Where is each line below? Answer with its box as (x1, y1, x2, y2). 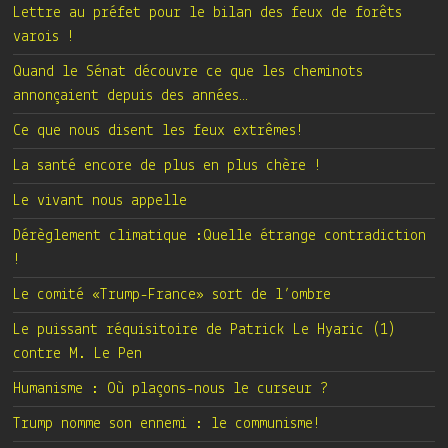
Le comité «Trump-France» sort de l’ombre (13, 287, 332, 303)
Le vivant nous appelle (13, 193, 188, 209)
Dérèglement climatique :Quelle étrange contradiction (13, 228, 427, 244)
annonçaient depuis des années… (13, 88, 249, 104)
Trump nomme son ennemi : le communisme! (13, 416, 322, 432)
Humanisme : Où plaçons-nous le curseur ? (13, 381, 329, 397)
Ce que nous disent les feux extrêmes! (13, 123, 305, 139)
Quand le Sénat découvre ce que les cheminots (13, 64, 364, 80)
